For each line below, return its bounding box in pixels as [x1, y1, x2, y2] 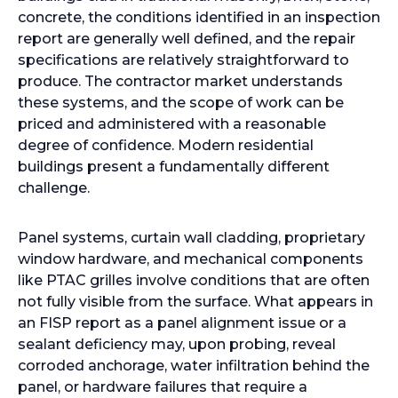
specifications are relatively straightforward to [18, 52, 349, 68]
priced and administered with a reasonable [18, 115, 326, 132]
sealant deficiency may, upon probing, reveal [18, 336, 336, 353]
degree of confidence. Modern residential [18, 137, 314, 154]
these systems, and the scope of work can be [18, 94, 344, 111]
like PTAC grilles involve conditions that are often [18, 272, 370, 289]
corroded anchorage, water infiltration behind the [18, 357, 370, 374]
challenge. [18, 179, 90, 196]
